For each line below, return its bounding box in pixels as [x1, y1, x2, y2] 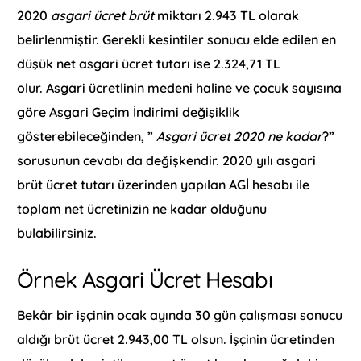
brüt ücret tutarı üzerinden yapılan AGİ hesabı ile [17, 176, 310, 193]
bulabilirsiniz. [17, 224, 98, 241]
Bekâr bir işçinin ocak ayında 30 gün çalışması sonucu [17, 307, 343, 324]
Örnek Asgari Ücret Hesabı [17, 265, 272, 293]
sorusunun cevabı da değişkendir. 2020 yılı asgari [17, 151, 317, 168]
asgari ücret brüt [51, 6, 155, 23]
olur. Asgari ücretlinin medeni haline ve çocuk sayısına [17, 79, 342, 96]
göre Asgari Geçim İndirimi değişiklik [17, 103, 240, 120]
